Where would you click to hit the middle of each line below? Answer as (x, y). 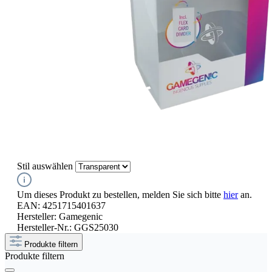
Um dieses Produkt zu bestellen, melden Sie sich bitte (120, 194)
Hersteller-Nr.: (46, 227)
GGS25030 (96, 227)
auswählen (51, 166)
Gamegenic (81, 216)
